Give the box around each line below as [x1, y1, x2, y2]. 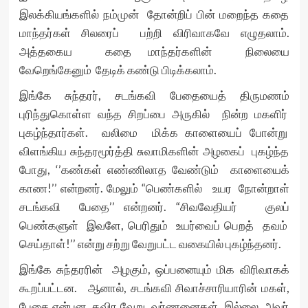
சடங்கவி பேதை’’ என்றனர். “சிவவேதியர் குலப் [19, 199, 289, 214]
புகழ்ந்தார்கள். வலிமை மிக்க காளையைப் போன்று [19, 125, 289, 140]
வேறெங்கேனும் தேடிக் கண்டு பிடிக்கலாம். [19, 63, 217, 78]
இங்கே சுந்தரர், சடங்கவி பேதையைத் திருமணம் [19, 88, 289, 103]
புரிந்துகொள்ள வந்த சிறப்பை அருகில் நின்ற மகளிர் [19, 107, 289, 122]
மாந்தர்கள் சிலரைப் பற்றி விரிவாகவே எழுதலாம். [19, 25, 289, 41]
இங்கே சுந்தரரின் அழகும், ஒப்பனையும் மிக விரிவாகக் [19, 262, 289, 277]
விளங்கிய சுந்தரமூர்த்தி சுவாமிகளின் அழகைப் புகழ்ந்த [19, 144, 289, 159]
